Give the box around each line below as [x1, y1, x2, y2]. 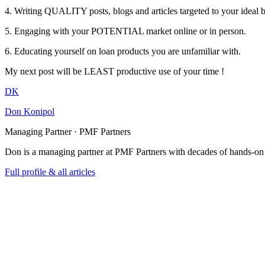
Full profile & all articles [5, 166, 95, 177]
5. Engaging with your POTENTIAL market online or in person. [5, 25, 246, 36]
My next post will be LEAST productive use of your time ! [5, 66, 224, 76]
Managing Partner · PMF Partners [5, 126, 131, 137]
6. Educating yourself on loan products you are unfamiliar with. [5, 46, 241, 56]
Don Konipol [5, 106, 54, 117]
